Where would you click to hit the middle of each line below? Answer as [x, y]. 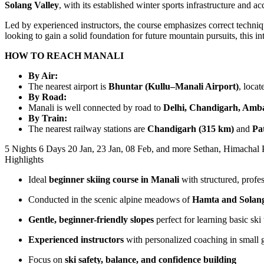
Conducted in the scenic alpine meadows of [110, 199]
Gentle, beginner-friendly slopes [91, 219]
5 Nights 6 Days [35, 148]
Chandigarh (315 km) [191, 128]
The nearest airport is [68, 86]
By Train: [48, 118]
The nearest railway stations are [88, 128]
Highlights [24, 159]
